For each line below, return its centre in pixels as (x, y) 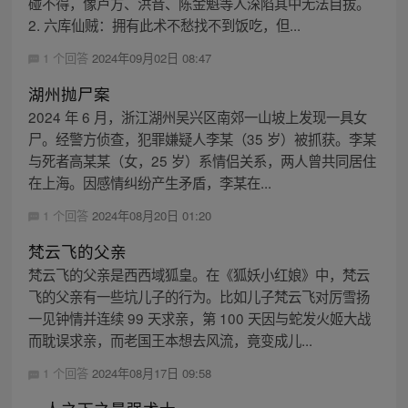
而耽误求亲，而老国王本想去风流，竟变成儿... (170, 339)
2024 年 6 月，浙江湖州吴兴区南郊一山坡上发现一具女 (197, 116)
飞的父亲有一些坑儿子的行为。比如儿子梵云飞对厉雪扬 (199, 296)
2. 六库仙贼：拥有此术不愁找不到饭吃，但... (164, 24)
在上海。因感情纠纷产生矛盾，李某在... (149, 182)
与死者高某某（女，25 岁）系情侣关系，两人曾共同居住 (202, 160)
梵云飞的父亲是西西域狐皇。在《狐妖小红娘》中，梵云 (199, 274)
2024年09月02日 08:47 (151, 57)
